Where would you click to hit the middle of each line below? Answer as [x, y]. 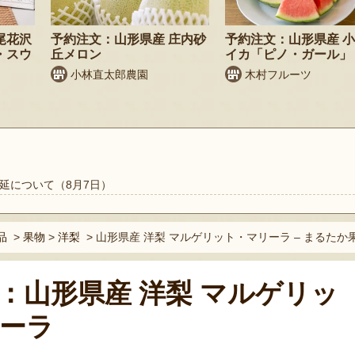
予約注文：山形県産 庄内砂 [128, 39]
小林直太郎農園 [109, 74]
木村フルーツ [278, 74]
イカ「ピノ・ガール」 [288, 54]
